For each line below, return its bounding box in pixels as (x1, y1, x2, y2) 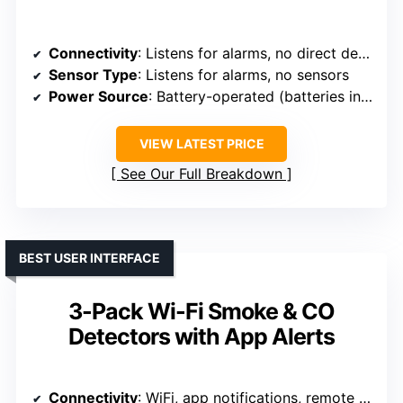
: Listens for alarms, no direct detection (138, 44, 358, 63)
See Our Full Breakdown (121, 165, 282, 184)
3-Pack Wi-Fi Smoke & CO (68, 298, 335, 326)
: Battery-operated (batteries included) (148, 87, 361, 106)
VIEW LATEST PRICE (139, 136, 264, 152)
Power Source (49, 87, 148, 106)
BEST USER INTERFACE (19, 250, 160, 266)
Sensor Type (49, 66, 138, 85)
